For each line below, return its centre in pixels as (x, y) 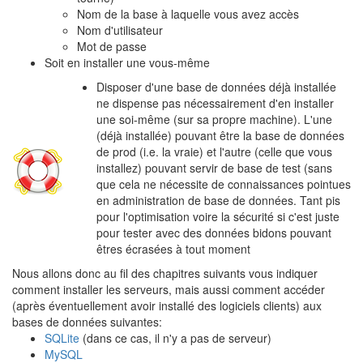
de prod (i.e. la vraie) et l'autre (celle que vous (214, 152)
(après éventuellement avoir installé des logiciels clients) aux (167, 305)
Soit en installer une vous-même (127, 62)
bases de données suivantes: (87, 322)
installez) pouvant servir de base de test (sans (214, 168)
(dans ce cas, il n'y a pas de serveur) (175, 338)
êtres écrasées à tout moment (173, 249)
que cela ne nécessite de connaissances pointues (224, 184)
